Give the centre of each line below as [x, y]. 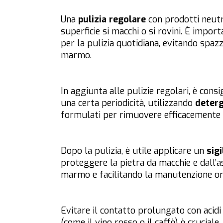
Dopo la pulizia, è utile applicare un [134, 151]
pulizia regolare [112, 20]
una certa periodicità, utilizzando [128, 103]
